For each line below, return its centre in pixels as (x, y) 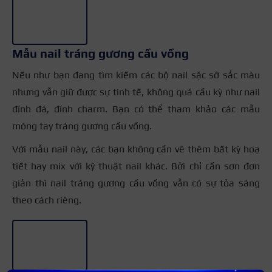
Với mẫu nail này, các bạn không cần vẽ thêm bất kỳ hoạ (136, 149)
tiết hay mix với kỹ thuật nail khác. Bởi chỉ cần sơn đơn (136, 166)
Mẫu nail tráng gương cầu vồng (100, 53)
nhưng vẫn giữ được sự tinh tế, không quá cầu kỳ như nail (136, 92)
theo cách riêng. (47, 200)
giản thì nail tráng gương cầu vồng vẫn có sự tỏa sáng (136, 183)
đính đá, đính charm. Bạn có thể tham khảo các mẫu (136, 109)
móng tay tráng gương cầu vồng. (82, 126)
